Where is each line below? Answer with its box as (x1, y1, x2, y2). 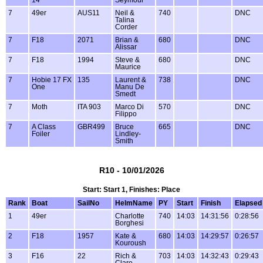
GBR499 (77, 123, 105, 131)
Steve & (115, 56, 140, 64)
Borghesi (115, 219, 144, 227)
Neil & (115, 9, 134, 17)
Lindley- (115, 130, 141, 138)
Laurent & (115, 76, 146, 84)
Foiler (32, 130, 50, 138)
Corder (115, 23, 137, 31)
